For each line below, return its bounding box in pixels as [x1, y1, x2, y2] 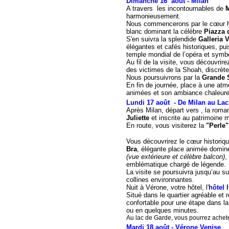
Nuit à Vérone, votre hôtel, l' [126, 184, 209, 191]
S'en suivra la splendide [126, 35, 198, 43]
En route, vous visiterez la [126, 122, 204, 129]
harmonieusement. [126, 12, 181, 20]
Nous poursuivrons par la [126, 74, 202, 81]
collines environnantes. [126, 176, 194, 184]
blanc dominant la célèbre [126, 28, 204, 35]
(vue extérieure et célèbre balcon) [126, 153, 225, 161]
